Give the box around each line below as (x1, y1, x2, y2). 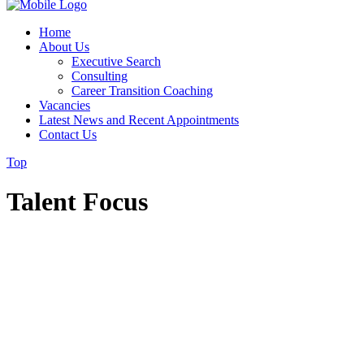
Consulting (71, 69, 128, 83)
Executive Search (71, 54, 161, 68)
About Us (39, 40, 89, 54)
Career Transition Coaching (71, 84, 213, 97)
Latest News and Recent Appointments (39, 113, 239, 127)
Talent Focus (6, 187, 148, 217)
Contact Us (39, 128, 97, 141)
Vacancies (39, 98, 90, 112)
